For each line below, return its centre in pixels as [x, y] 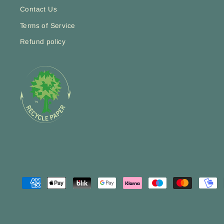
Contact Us [38, 9]
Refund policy [43, 42]
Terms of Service [48, 25]
